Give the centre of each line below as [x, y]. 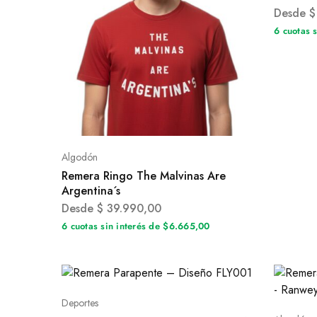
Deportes [80, 303]
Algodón [80, 157]
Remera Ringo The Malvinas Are [144, 176]
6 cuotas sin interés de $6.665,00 [136, 226]
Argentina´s [91, 191]
